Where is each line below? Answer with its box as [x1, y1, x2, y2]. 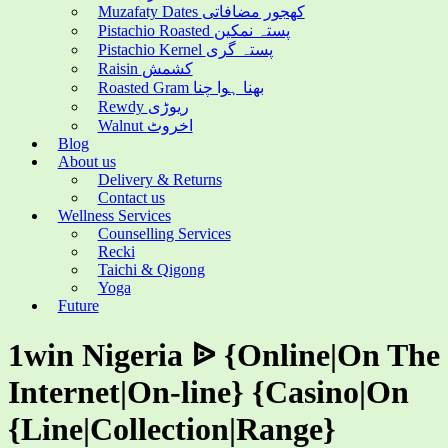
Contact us [97, 189, 165, 206]
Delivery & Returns [97, 171, 222, 188]
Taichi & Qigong [97, 261, 205, 278]
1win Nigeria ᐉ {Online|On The [8, 337, 440, 374]
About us [57, 153, 116, 170]
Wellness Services [57, 207, 171, 224]
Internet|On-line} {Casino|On [8, 374, 409, 411]
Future [57, 297, 99, 314]
